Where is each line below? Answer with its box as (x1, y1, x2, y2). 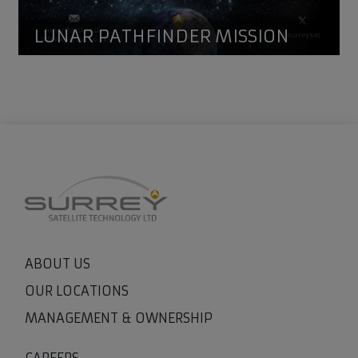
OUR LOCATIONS (25, 283, 129, 300)
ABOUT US (25, 256, 90, 272)
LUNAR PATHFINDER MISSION (34, 26, 289, 48)
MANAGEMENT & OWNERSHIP (25, 310, 213, 327)
